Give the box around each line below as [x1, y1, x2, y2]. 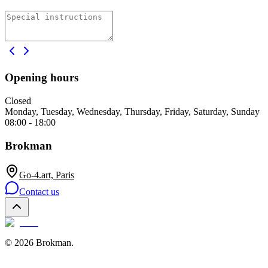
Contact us [19, 186, 59, 197]
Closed [5, 96, 31, 106]
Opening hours [5, 71, 78, 84]
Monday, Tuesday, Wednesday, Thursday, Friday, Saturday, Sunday [5, 106, 260, 117]
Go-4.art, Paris [19, 169, 74, 180]
